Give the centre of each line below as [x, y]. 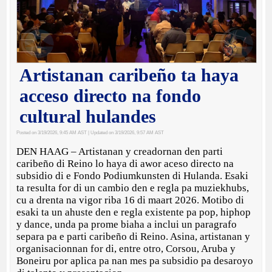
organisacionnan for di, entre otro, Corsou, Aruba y [126, 249]
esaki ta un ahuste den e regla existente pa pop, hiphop [134, 212]
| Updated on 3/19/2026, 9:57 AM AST [126, 133]
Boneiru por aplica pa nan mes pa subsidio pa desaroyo [135, 261]
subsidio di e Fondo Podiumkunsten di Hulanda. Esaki [133, 176]
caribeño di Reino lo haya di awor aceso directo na [125, 164]
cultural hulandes [88, 117]
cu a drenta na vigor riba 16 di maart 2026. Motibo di [131, 200]
